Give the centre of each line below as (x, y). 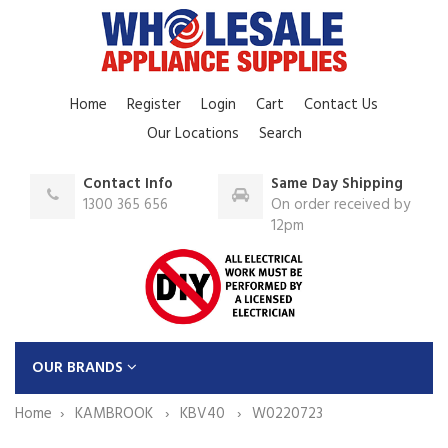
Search (280, 133)
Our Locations (192, 133)
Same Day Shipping (336, 183)
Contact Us (341, 104)
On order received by (340, 204)
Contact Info (127, 183)
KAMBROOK (116, 413)
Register (154, 104)
